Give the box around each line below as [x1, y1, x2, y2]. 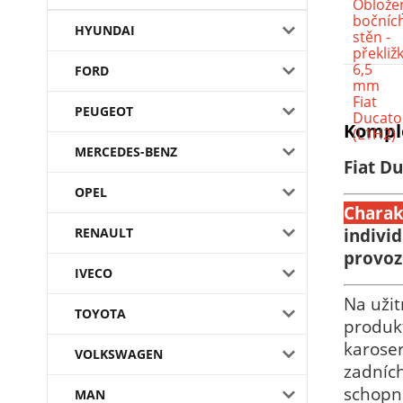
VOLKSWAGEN [75, 345, 163, 363]
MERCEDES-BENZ [75, 143, 177, 160]
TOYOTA [75, 305, 126, 322]
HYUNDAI [75, 22, 135, 39]
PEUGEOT [75, 103, 133, 120]
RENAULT [75, 224, 133, 241]
